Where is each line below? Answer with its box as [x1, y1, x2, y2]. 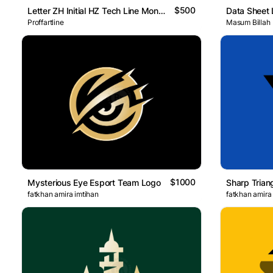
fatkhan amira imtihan [27, 190, 99, 199]
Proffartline [27, 17, 64, 27]
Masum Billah [226, 17, 271, 27]
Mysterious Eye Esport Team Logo [27, 177, 161, 188]
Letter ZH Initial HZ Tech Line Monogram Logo [158, 5, 165, 16]
